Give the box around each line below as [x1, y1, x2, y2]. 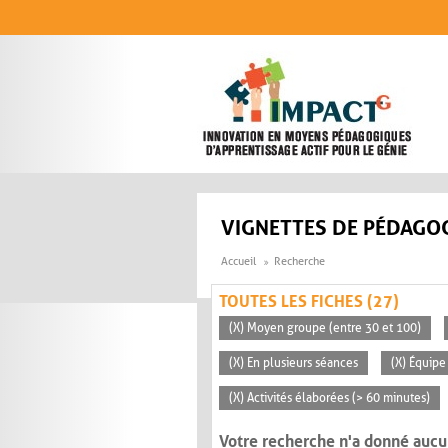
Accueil [221, 255, 256, 269]
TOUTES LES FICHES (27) [219, 292, 399, 312]
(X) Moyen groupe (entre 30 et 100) [229, 321, 421, 336]
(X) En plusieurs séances [229, 356, 358, 371]
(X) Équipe [391, 356, 446, 371]
